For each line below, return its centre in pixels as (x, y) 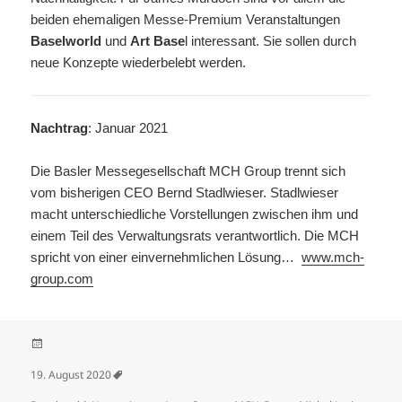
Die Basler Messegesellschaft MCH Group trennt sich (188, 171)
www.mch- (333, 258)
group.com (62, 279)
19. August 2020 (71, 374)
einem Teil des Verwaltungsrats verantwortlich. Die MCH (195, 236)
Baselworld (66, 41)
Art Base (158, 41)
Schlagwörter (63, 389)
